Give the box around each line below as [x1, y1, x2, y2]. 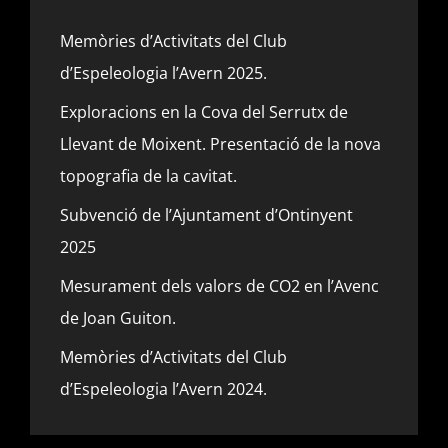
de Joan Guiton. [60, 307, 176, 329]
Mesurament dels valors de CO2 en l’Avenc [60, 275, 379, 297]
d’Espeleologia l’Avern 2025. [60, 62, 267, 84]
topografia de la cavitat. [60, 165, 237, 187]
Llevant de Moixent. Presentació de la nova [60, 133, 381, 155]
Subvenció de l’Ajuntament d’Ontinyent [60, 204, 353, 226]
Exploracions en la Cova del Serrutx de [60, 101, 348, 123]
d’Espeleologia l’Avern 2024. [60, 378, 267, 400]
